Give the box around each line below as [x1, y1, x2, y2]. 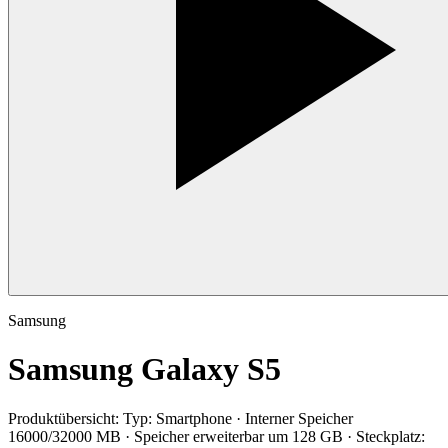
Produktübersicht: [8, 409, 119, 427]
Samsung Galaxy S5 [8, 351, 281, 388]
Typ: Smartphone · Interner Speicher [123, 409, 353, 427]
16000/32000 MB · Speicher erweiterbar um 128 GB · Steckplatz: [8, 427, 425, 445]
